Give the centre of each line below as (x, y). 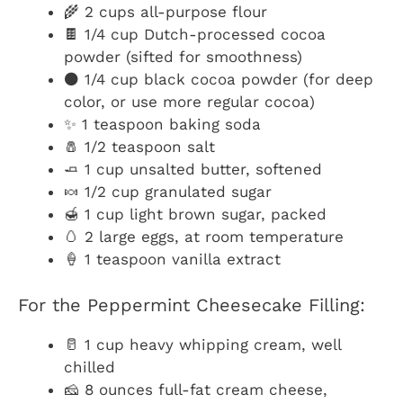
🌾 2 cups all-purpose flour (166, 12)
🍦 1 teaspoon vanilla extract (172, 260)
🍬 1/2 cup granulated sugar (168, 192)
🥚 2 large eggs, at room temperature (204, 237)
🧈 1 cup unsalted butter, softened (193, 170)
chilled (90, 367)
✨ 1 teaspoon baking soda (162, 125)
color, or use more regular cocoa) (189, 102)
